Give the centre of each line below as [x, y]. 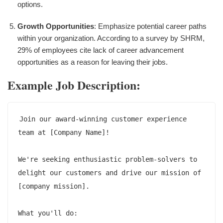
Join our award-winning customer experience [103, 119]
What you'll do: [48, 213]
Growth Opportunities [56, 26]
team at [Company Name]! [64, 132]
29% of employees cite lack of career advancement [101, 50]
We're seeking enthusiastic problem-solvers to [108, 159]
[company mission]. [54, 186]
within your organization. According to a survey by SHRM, [111, 38]
